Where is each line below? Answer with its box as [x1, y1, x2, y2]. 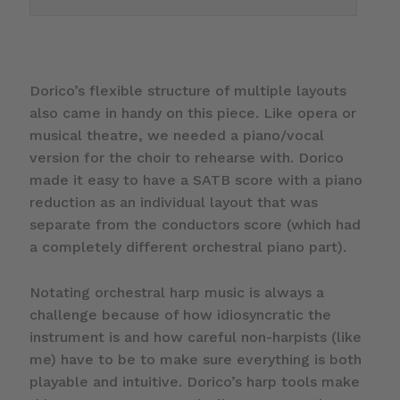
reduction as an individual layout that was [29, 194, 318, 212]
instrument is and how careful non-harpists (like [29, 329, 362, 346]
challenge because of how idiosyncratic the [29, 306, 331, 324]
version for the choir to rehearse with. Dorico [29, 149, 344, 167]
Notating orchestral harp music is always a [29, 284, 324, 302]
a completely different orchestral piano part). [29, 238, 346, 256]
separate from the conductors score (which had [29, 216, 361, 234]
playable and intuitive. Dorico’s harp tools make [29, 373, 360, 391]
